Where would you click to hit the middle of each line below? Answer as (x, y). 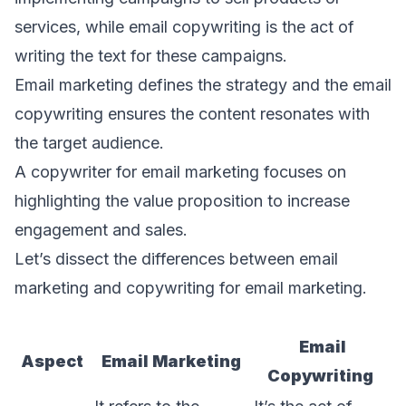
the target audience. (89, 143)
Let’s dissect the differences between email (176, 259)
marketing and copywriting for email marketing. (191, 288)
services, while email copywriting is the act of (184, 27)
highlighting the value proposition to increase (182, 201)
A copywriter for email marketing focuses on (180, 172)
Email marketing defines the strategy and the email (203, 85)
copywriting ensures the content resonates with (192, 114)
